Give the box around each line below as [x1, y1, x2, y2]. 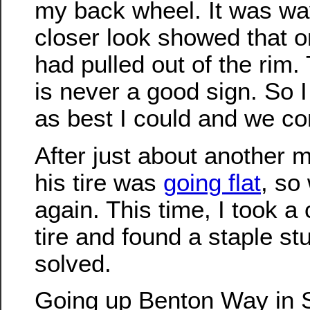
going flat [163, 168, 261, 196]
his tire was [35, 168, 163, 196]
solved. [35, 249, 111, 277]
